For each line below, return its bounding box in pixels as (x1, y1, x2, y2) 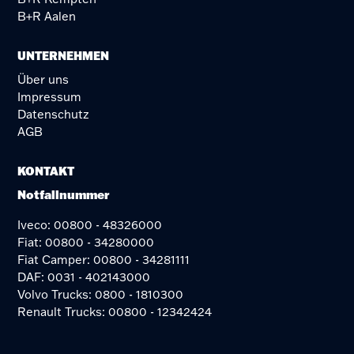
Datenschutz (17, 107, 90, 122)
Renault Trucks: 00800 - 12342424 (17, 304, 213, 319)
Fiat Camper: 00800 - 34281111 (17, 252, 190, 267)
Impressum (17, 89, 82, 104)
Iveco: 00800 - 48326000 (17, 217, 163, 232)
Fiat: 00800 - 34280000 (17, 235, 155, 250)
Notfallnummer (17, 187, 110, 202)
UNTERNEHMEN (17, 48, 110, 63)
